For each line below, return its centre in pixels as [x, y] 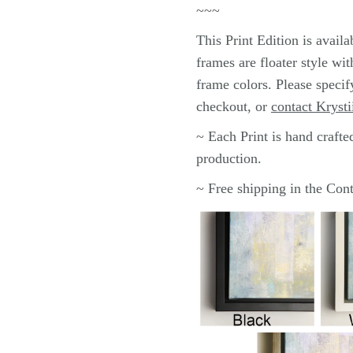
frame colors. [234, 85]
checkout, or [231, 107]
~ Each [218, 137]
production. [229, 159]
